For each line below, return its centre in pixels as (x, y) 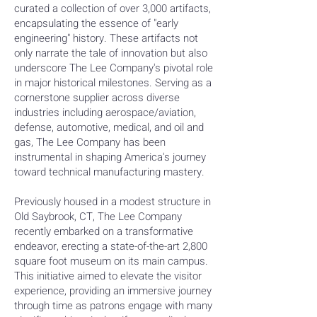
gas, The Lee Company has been (90, 142)
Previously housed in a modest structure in (113, 202)
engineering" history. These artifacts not (106, 38)
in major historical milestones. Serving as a (113, 83)
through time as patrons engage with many (113, 306)
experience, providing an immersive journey (113, 291)
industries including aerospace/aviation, (105, 113)
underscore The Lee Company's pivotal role (114, 68)
